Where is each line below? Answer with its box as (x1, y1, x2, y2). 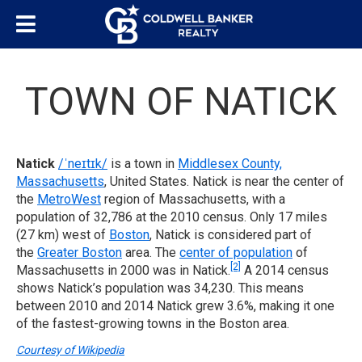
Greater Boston (37, 245, 122, 260)
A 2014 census (241, 263, 329, 278)
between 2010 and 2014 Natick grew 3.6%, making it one (16, 298, 335, 314)
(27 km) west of (16, 227, 109, 242)
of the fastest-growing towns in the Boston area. (16, 316, 289, 331)
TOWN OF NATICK (25, 78, 337, 124)
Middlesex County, (178, 156, 282, 171)
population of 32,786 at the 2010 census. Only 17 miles (16, 209, 327, 225)
